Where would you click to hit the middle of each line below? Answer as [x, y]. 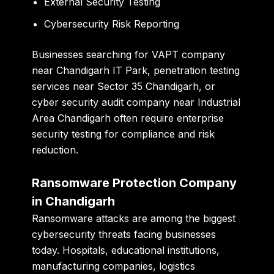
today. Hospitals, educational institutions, [126, 250]
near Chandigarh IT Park [90, 71]
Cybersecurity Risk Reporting [112, 24]
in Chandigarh [74, 201]
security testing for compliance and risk [124, 134]
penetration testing [197, 71]
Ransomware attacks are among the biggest [134, 218]
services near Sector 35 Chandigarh [116, 87]
